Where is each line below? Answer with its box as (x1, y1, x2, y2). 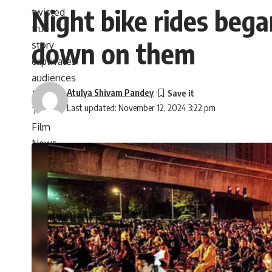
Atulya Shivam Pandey (67, 86, 154, 98)
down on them (32, 36, 195, 70)
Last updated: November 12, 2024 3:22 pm (67, 101, 216, 113)
